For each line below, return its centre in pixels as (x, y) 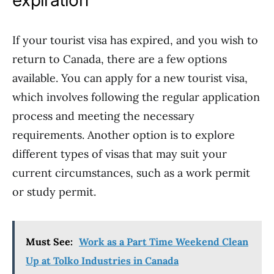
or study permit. (54, 192)
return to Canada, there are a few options (120, 59)
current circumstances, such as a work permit (131, 173)
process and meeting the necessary (103, 116)
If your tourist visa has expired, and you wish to (135, 40)
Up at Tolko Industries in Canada (102, 261)
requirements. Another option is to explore (124, 135)
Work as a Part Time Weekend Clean (164, 242)
